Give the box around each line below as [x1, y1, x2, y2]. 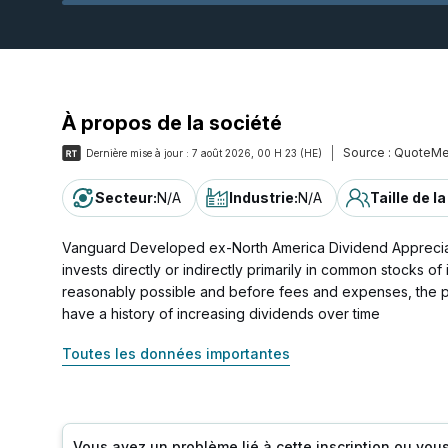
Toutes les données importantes [62, 345, 290, 362]
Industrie [229, 189, 294, 206]
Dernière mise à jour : [86, 147, 189, 159]
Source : [343, 145, 391, 160]
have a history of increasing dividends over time [62, 305, 380, 322]
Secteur [95, 189, 153, 206]
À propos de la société [62, 111, 282, 135]
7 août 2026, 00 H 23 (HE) [192, 147, 322, 159]
